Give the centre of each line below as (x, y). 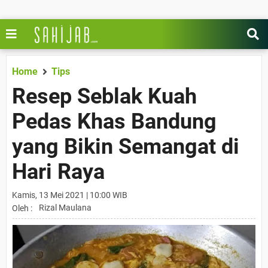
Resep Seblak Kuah (104, 96)
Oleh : (22, 208)
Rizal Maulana (65, 208)
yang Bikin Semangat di (126, 147)
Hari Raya (58, 172)
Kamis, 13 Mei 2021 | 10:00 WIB (70, 195)
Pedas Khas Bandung (114, 121)
